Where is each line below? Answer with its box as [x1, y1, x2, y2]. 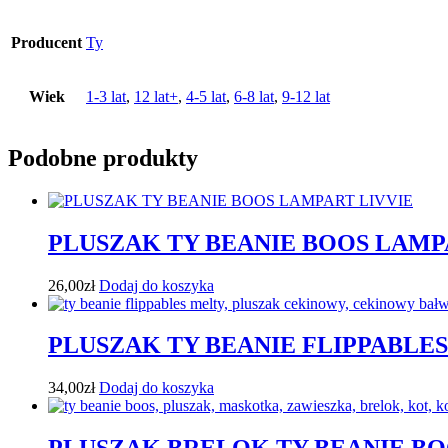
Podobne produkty [8, 144, 198, 171]
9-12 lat [282, 87, 330, 105]
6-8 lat [234, 87, 274, 105]
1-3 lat [86, 87, 126, 105]
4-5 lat [186, 87, 226, 105]
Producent [11, 33, 82, 51]
